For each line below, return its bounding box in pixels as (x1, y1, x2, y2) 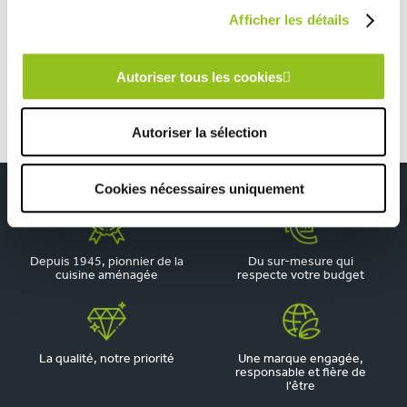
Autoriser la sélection (132, 124, 267, 141)
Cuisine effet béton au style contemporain (116, 45, 352, 58)
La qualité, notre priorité (38, 352, 174, 366)
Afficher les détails (229, 12, 350, 28)
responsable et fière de (235, 366, 366, 380)
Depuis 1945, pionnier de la (29, 255, 184, 269)
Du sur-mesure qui (248, 255, 353, 269)
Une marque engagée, (238, 352, 363, 366)
